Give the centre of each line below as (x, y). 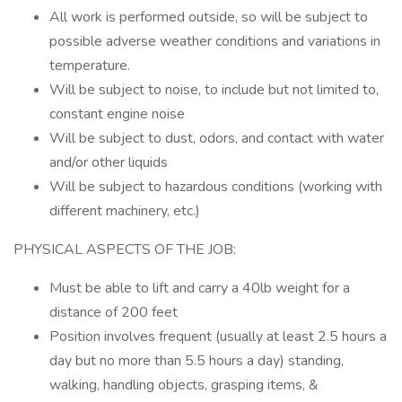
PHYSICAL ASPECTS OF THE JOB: (125, 249)
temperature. (90, 66)
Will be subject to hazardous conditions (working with (216, 187)
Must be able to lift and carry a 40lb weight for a (200, 288)
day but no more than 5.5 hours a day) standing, (197, 361)
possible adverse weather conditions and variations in (215, 41)
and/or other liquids (109, 162)
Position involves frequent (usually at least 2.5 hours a (218, 336)
